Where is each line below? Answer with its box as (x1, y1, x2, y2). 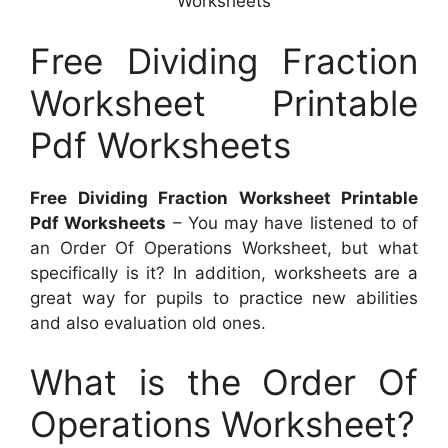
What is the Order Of (30, 361, 418, 404)
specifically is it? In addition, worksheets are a (30, 262, 418, 283)
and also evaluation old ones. (30, 312, 266, 333)
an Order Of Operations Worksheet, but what (30, 237, 418, 258)
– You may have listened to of (166, 212, 418, 233)
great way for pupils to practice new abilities (30, 287, 418, 308)
